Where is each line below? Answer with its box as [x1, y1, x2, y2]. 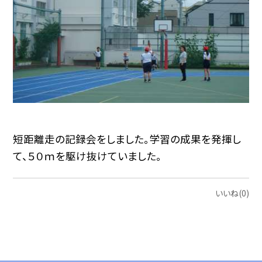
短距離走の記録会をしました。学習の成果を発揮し [13, 131, 242, 146]
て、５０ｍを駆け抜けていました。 [13, 148, 162, 163]
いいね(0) [215, 187, 249, 199]
